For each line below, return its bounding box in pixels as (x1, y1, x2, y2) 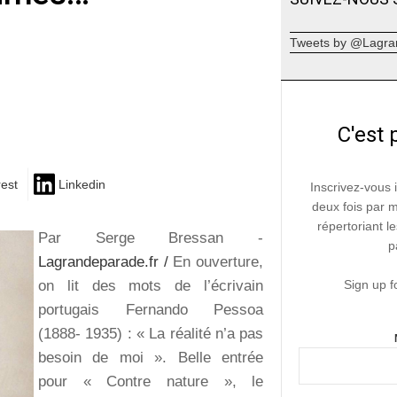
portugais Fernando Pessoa (38, 300, 264, 318)
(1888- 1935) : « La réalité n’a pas (38, 324, 264, 342)
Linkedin (58, 177, 105, 192)
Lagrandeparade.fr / (38, 253, 168, 270)
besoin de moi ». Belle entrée (38, 348, 264, 366)
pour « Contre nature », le (38, 372, 264, 390)
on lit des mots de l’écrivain (38, 276, 264, 294)
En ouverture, (167, 253, 264, 270)
